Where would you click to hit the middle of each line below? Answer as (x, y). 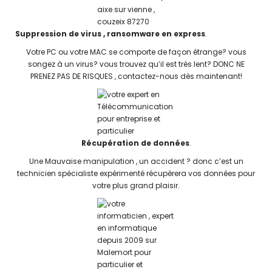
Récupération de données (135, 143)
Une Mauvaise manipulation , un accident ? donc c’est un (136, 161)
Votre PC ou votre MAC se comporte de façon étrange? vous (136, 52)
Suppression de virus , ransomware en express (110, 34)
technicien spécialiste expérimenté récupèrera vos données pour (136, 173)
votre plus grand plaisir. (136, 185)
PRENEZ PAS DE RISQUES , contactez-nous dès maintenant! (136, 76)
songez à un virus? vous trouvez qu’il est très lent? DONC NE (136, 64)
